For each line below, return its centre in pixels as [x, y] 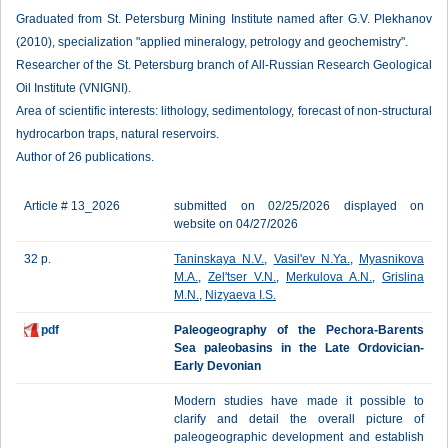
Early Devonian [217, 366]
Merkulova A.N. [329, 277]
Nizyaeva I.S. [240, 295]
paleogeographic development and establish [299, 437]
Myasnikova [391, 259]
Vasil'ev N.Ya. [311, 259]
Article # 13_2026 [72, 206]
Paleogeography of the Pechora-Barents [299, 330]
